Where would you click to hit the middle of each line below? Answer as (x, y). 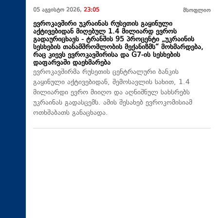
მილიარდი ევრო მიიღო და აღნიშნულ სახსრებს (111, 92)
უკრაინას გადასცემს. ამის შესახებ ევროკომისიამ (113, 103)
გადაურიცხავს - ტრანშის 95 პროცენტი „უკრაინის (114, 39)
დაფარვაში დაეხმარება (72, 63)
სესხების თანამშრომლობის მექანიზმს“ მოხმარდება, (118, 47)
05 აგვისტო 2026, (58, 10)
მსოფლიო (197, 11)
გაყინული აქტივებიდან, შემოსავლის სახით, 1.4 (111, 82)
